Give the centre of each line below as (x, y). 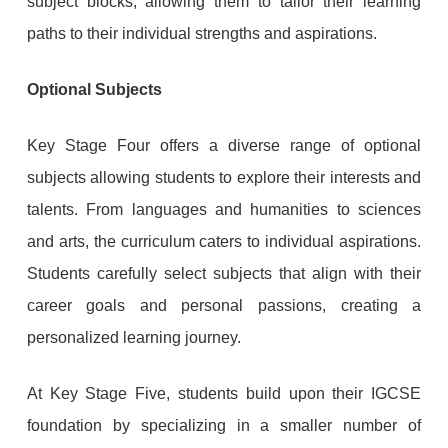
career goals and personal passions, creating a (224, 305)
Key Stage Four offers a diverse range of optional (224, 145)
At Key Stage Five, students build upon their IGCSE (224, 393)
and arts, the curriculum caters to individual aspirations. (224, 241)
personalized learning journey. (133, 337)
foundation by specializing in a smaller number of (224, 425)
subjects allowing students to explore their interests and (224, 177)
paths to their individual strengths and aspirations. (201, 33)
